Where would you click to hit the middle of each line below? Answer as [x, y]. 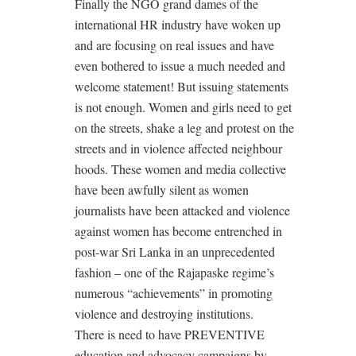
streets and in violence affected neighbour [178, 148]
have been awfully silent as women [162, 189]
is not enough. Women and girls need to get [183, 106]
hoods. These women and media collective [180, 168]
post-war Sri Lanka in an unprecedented [175, 251]
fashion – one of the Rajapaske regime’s [174, 272]
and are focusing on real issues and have [174, 44]
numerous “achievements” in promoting [174, 292]
